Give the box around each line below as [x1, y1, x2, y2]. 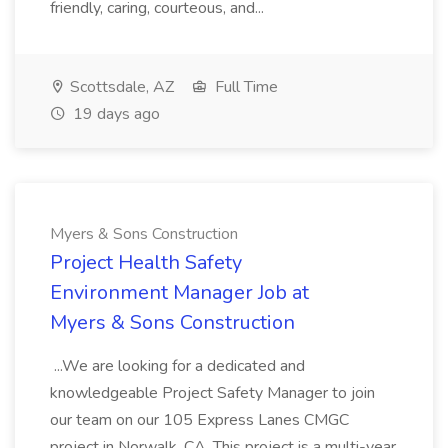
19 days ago [69, 103, 160, 125]
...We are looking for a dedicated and [50, 355, 305, 377]
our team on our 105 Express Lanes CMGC [50, 409, 349, 431]
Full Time [211, 76, 278, 98]
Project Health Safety [50, 249, 242, 276]
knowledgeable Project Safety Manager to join [50, 382, 375, 404]
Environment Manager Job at [50, 279, 309, 306]
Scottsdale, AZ [66, 76, 174, 98]
